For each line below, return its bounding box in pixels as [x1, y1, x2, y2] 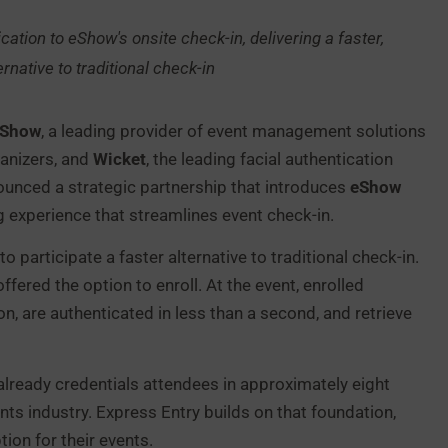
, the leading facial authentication [146, 148, 393, 169]
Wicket [93, 148, 146, 169]
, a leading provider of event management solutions [41, 120, 426, 141]
